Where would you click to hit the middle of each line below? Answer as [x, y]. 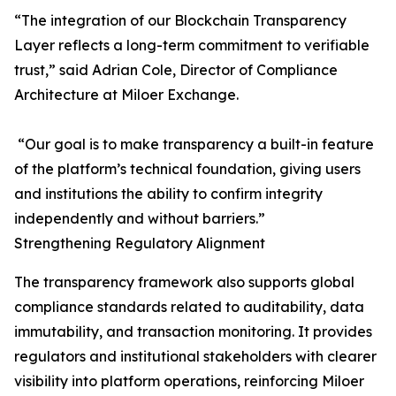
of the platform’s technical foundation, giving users [187, 168]
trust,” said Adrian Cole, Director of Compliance [176, 69]
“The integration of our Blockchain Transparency [180, 20]
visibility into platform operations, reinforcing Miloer [189, 381]
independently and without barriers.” [140, 218]
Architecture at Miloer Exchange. [126, 94]
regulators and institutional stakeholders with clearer [195, 356]
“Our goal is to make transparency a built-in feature [194, 144]
